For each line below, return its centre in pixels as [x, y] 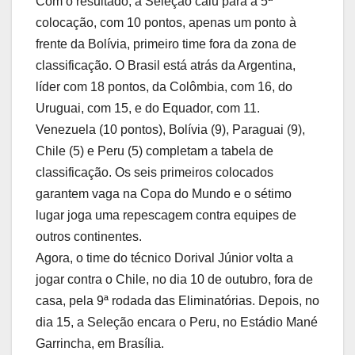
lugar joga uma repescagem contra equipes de [166, 216]
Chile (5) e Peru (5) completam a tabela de [155, 151]
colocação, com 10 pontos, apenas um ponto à [166, 23]
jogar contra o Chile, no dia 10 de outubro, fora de [174, 280]
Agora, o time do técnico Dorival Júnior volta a [164, 258]
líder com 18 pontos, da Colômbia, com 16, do [164, 87]
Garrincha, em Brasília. [100, 344]
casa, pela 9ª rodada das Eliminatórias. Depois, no [177, 301]
